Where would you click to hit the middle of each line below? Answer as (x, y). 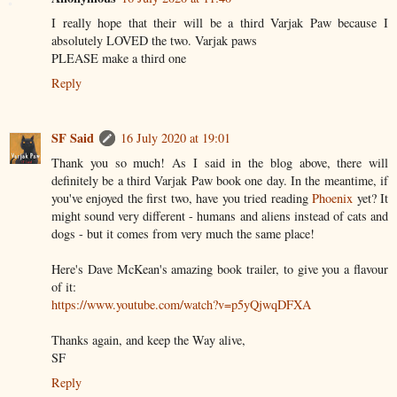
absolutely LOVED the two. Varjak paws (154, 41)
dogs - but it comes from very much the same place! (183, 234)
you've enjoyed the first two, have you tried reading (182, 198)
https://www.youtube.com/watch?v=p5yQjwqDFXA (181, 305)
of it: (64, 287)
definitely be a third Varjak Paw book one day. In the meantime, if (220, 181)
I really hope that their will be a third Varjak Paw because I (220, 23)
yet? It (371, 198)
